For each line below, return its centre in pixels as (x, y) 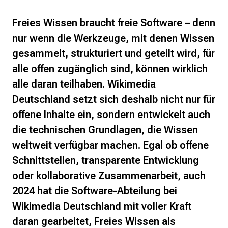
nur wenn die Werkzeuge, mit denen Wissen (113, 38)
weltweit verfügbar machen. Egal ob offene (110, 145)
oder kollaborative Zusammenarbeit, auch (109, 176)
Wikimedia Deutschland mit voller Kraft (102, 206)
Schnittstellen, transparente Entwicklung (106, 161)
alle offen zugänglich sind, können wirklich (110, 69)
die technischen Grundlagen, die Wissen (105, 130)
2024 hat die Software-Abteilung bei (95, 191)
